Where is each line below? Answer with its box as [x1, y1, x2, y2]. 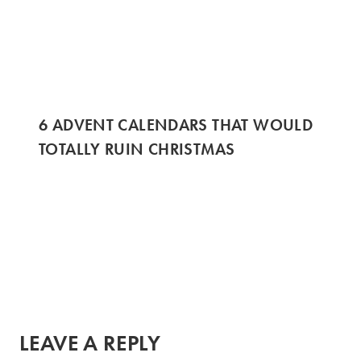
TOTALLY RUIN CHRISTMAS [39, 138, 235, 160]
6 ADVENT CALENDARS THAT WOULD [39, 114, 313, 135]
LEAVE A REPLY [19, 328, 160, 357]
